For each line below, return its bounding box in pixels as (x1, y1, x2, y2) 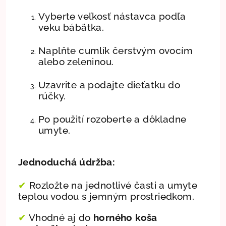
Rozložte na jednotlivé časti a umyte (26, 179, 198, 191)
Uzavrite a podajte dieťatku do (38, 79, 180, 90)
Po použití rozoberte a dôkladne (38, 113, 187, 125)
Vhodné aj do (26, 211, 94, 223)
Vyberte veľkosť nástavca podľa (38, 10, 186, 22)
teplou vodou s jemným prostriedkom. (18, 190, 194, 202)
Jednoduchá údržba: (18, 156, 116, 167)
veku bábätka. (38, 21, 104, 33)
